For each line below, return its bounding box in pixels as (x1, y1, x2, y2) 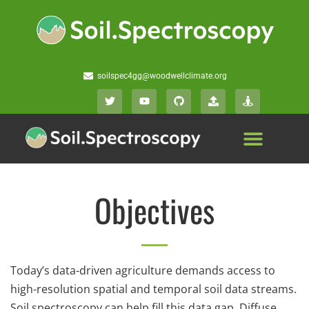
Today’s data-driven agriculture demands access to (10, 263, 275, 279)
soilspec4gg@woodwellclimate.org (97, 70, 228, 81)
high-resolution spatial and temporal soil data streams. (10, 281, 297, 297)
